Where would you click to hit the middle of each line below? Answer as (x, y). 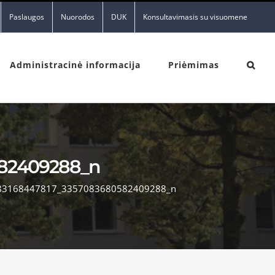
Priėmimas (194, 65)
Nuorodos (78, 17)
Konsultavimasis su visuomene (195, 17)
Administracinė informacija (75, 65)
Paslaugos (27, 17)
